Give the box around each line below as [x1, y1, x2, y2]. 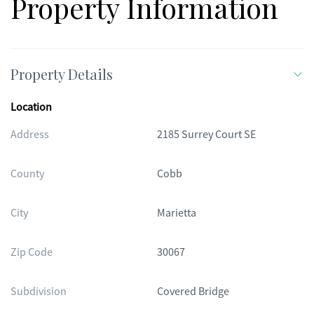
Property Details [11, 64, 113, 83]
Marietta [157, 206, 196, 220]
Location [11, 100, 52, 114]
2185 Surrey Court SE [157, 128, 256, 142]
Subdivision [11, 285, 67, 299]
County [11, 167, 44, 181]
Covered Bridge [157, 285, 229, 299]
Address [11, 128, 49, 142]
